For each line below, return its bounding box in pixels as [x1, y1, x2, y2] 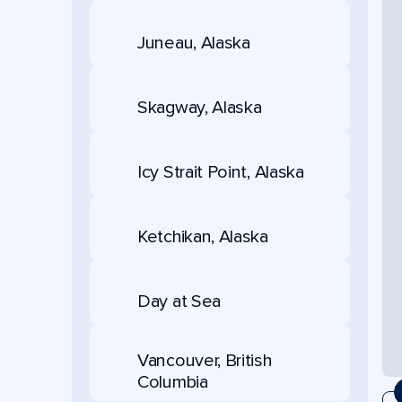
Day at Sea [137, 290, 221, 312]
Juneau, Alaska [137, 31, 250, 54]
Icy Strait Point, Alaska [137, 161, 304, 183]
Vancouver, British [137, 350, 272, 371]
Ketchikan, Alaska [137, 225, 268, 248]
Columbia [137, 371, 208, 393]
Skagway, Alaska [137, 96, 262, 118]
